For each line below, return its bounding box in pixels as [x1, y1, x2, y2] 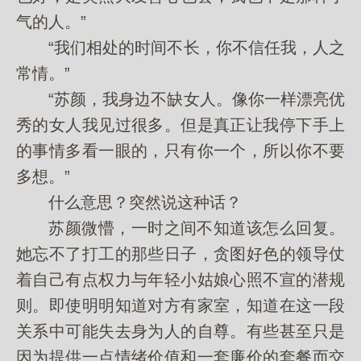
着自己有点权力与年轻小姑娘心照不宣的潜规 [16, 271, 345, 288]
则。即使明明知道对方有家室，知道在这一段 [16, 297, 345, 314]
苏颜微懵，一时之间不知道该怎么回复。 [16, 219, 345, 237]
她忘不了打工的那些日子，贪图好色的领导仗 [16, 245, 345, 263]
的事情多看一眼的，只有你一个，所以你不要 [16, 142, 345, 160]
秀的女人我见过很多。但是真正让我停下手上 [16, 116, 345, 134]
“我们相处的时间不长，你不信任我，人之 [16, 39, 345, 56]
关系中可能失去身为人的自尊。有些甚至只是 [16, 322, 345, 340]
